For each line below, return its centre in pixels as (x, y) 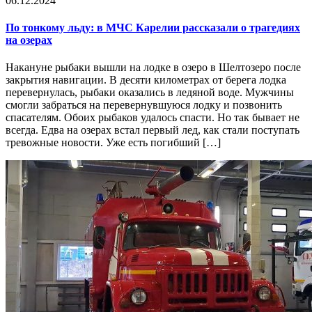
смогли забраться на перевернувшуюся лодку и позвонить (144, 105)
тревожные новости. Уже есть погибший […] (113, 143)
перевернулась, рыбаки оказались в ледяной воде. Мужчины (150, 93)
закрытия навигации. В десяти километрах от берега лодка (146, 80)
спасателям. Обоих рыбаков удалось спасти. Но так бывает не (153, 118)
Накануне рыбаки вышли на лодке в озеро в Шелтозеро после (153, 68)
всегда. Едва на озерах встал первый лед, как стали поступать (153, 130)
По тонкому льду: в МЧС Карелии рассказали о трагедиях (153, 28)
